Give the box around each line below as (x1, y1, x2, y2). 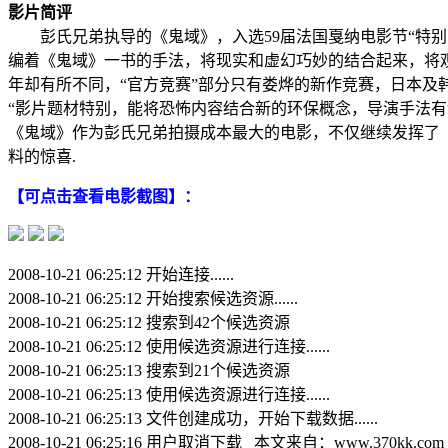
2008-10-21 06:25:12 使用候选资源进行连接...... (8, 337, 330, 355)
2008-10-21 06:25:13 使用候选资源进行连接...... (8, 385, 330, 403)
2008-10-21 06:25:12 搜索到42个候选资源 (8, 313, 290, 331)
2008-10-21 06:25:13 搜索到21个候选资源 (8, 361, 290, 379)
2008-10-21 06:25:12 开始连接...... (8, 265, 234, 283)
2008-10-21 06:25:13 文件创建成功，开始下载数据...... (8, 409, 378, 427)
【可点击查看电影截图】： (8, 187, 200, 205)
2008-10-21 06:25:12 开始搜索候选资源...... (8, 289, 298, 307)
